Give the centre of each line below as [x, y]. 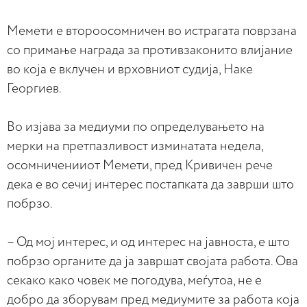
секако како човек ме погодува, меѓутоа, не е [134, 281]
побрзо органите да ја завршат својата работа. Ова [152, 261]
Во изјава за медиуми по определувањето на [136, 127]
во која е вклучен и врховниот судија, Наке [130, 70]
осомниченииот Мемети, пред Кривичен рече [140, 165]
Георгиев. [34, 89]
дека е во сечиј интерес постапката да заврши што [150, 185]
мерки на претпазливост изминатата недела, [135, 146]
